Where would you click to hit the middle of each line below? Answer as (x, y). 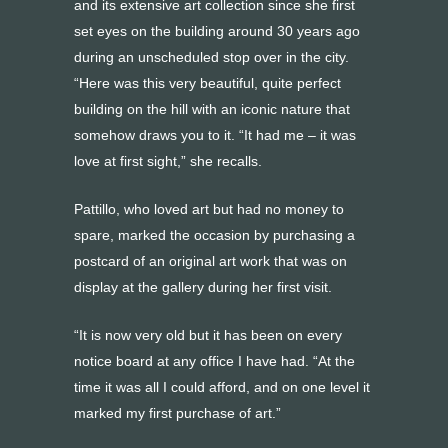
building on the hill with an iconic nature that (212, 109)
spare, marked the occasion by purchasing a (214, 235)
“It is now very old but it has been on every (208, 335)
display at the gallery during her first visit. (203, 287)
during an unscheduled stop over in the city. (211, 57)
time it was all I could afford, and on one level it (222, 387)
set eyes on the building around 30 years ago (217, 31)
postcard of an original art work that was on (210, 261)
